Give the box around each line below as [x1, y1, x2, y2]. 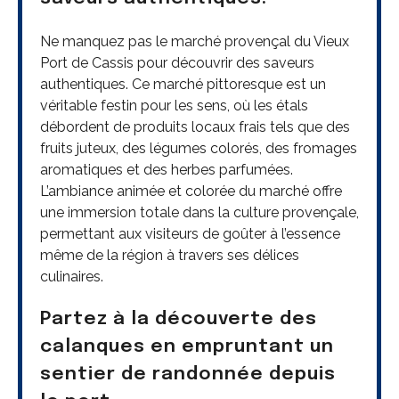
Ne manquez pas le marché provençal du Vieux [40, 32, 349, 50]
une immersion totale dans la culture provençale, [40, 203, 359, 221]
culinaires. [40, 267, 103, 285]
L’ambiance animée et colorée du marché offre [40, 182, 342, 199]
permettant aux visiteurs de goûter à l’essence [40, 224, 340, 242]
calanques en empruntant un [40, 338, 334, 357]
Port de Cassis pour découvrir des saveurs [40, 53, 314, 71]
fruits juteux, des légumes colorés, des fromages [40, 139, 357, 157]
